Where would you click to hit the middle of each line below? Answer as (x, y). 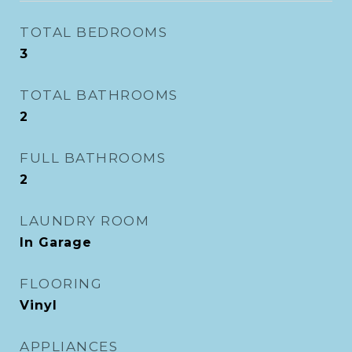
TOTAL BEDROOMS (93, 32)
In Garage (56, 242)
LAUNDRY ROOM (84, 221)
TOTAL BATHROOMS (99, 95)
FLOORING (61, 284)
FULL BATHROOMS (93, 158)
